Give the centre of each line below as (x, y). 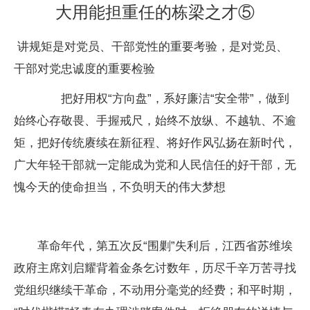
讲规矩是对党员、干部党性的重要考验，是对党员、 (151, 47)
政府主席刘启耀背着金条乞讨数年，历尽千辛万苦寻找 (155, 268)
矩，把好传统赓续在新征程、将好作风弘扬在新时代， (155, 143)
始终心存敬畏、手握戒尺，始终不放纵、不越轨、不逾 (155, 120)
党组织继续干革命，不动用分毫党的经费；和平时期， (155, 291)
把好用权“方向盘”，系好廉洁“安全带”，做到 (163, 98)
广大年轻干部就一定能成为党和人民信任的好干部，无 (155, 165)
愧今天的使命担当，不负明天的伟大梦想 (120, 187)
